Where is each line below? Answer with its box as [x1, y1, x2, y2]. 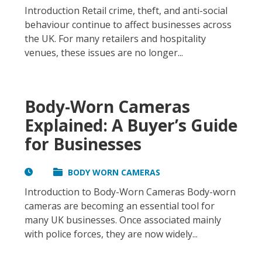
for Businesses [25, 133, 142, 156]
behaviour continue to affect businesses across [25, 18, 232, 32]
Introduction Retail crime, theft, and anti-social [25, 4, 227, 18]
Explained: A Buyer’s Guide [25, 114, 237, 137]
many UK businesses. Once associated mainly [25, 213, 221, 227]
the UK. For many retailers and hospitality [25, 32, 206, 46]
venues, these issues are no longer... [25, 46, 183, 60]
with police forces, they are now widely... [25, 227, 198, 241]
